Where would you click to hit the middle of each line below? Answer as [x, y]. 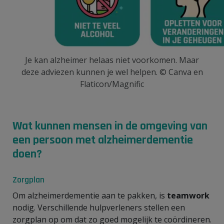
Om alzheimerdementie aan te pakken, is [90, 195]
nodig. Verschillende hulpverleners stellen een [99, 207]
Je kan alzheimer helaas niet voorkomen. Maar [112, 60]
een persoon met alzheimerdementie [103, 140]
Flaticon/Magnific [112, 84]
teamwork [188, 195]
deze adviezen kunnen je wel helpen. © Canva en [112, 72]
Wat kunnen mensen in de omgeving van [110, 126]
